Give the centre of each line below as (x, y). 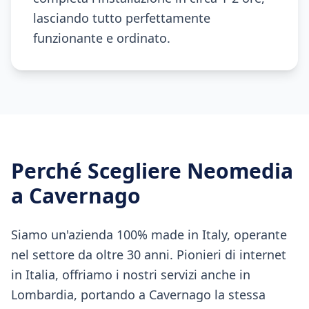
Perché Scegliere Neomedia (152, 171)
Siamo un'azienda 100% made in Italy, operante (149, 235)
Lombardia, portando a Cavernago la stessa (138, 295)
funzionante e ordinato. (102, 38)
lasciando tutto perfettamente (122, 18)
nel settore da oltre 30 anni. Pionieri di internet (149, 255)
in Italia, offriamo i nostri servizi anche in (131, 275)
